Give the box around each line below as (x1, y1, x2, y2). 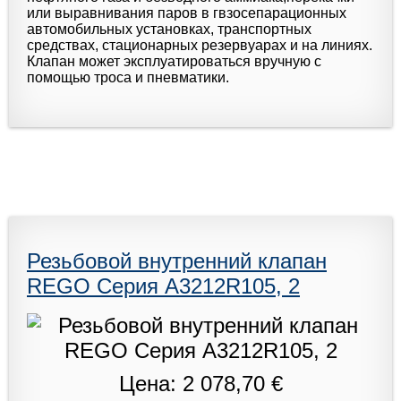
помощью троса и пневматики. (27, 69, 229, 85)
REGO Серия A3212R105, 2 (27, 273, 300, 298)
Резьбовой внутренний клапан (27, 248, 327, 273)
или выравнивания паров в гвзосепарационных (27, 4, 346, 21)
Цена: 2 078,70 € (118, 371, 283, 396)
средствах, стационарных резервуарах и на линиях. (27, 37, 372, 53)
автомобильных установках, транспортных (27, 21, 311, 37)
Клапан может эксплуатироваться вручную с (27, 53, 321, 69)
